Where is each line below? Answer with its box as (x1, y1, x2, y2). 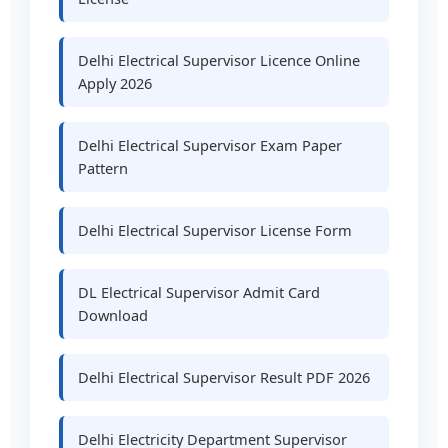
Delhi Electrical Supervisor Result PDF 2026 (78, 366, 371, 387)
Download (78, 304, 149, 325)
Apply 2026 (78, 72, 153, 93)
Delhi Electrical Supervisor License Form (78, 219, 353, 240)
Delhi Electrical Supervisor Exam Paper (78, 134, 343, 155)
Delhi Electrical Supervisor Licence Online (78, 49, 361, 70)
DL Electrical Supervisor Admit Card (78, 281, 321, 302)
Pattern (78, 157, 129, 178)
